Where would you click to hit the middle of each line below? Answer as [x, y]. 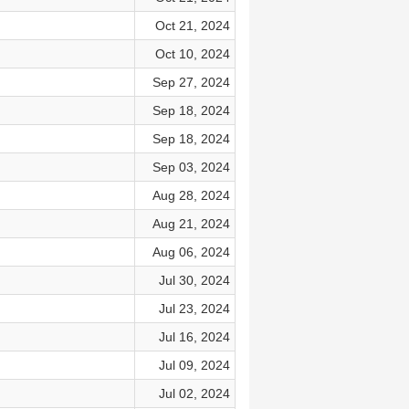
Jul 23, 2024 [194, 309]
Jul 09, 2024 [194, 365]
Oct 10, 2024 [192, 54]
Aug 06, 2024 [191, 252]
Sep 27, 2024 [191, 82]
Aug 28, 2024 [191, 195]
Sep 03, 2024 [191, 167]
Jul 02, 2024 [194, 393]
